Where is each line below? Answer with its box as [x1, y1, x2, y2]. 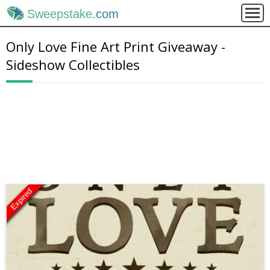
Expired [8, 186, 34, 212]
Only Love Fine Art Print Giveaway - [6, 37, 225, 55]
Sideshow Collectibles [6, 55, 140, 74]
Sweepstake [27, 7, 92, 21]
